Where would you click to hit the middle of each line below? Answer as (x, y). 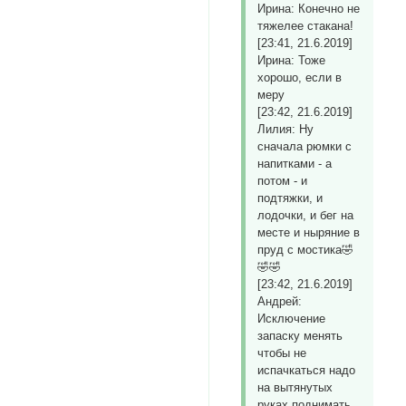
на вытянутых (295, 388)
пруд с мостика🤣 (306, 250)
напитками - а (295, 164)
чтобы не (282, 353)
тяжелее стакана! (306, 26)
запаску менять (300, 336)
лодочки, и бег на (306, 216)
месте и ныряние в (309, 233)
